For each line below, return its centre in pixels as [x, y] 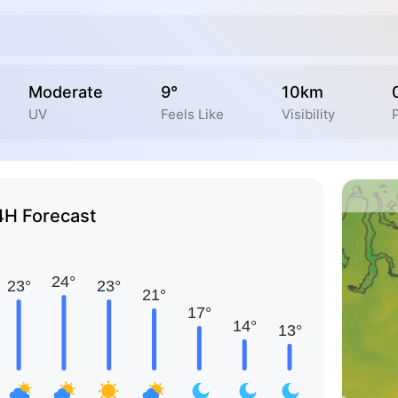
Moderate [66, 92]
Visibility [308, 114]
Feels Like [192, 114]
